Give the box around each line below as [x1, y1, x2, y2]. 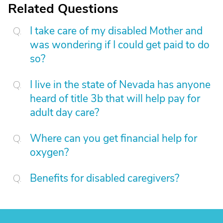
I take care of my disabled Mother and [30, 24, 203, 38]
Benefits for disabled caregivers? [30, 171, 179, 185]
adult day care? [30, 106, 99, 119]
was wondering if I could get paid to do [30, 38, 210, 52]
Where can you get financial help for [30, 131, 197, 145]
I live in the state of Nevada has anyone [30, 78, 211, 92]
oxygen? [30, 145, 69, 159]
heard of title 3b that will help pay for [30, 92, 200, 106]
